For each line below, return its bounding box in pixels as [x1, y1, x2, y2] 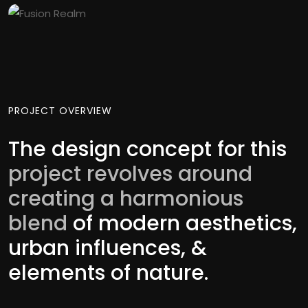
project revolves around [8, 159, 252, 189]
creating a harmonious [8, 184, 243, 214]
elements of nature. [8, 258, 208, 288]
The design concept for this [8, 135, 287, 164]
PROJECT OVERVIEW [8, 104, 112, 118]
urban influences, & [8, 234, 207, 263]
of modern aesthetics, [67, 209, 297, 239]
